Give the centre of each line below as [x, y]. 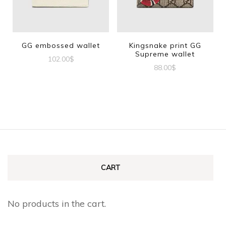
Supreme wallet [165, 54]
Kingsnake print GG [165, 45]
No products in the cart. [57, 203]
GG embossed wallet [61, 45]
